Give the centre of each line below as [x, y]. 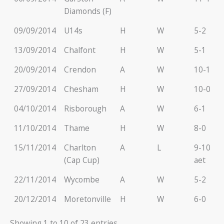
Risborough [85, 109]
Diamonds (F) [87, 11]
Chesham [81, 89]
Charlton [80, 148]
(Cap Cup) [81, 160]
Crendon [80, 70]
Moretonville [87, 199]
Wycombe [81, 180]
